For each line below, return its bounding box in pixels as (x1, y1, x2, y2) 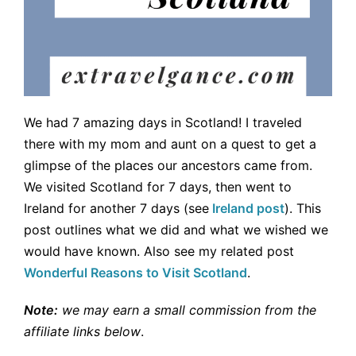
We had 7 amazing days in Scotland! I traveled (24, 114, 302, 130)
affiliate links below (24, 323, 141, 339)
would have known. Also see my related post (24, 242, 294, 259)
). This (284, 199, 321, 216)
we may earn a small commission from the (58, 301, 316, 318)
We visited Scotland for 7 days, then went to (24, 178, 292, 195)
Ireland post (209, 199, 284, 216)
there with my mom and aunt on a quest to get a (24, 135, 316, 152)
